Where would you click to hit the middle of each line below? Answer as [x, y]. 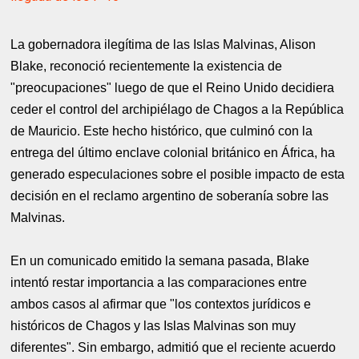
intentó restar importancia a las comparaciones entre [159, 282]
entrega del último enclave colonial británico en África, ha [173, 152]
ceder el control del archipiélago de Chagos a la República [177, 109]
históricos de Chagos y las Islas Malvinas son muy [153, 325]
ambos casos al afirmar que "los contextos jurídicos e [161, 304]
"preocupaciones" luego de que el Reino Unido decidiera [173, 87]
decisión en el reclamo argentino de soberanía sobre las [170, 196]
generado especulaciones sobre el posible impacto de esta [178, 174]
